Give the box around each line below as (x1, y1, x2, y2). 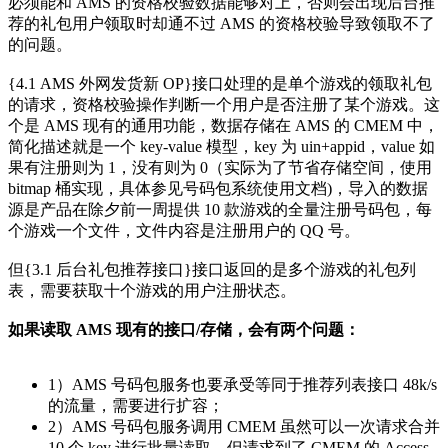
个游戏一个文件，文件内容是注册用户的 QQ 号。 (8, 222, 360, 240)
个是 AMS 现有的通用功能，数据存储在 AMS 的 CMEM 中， (8, 117, 439, 135)
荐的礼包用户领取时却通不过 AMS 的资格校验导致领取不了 (8, 15, 435, 33)
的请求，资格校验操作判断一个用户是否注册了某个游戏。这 (8, 96, 440, 114)
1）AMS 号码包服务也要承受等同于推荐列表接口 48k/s (48, 376, 437, 394)
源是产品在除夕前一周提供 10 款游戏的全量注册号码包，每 (8, 201, 432, 219)
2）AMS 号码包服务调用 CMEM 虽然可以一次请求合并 (48, 418, 440, 436)
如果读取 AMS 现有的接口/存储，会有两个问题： (8, 321, 360, 339)
